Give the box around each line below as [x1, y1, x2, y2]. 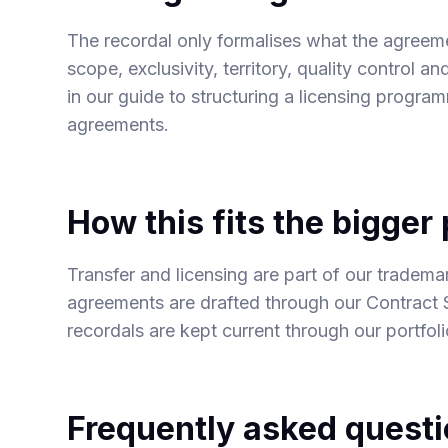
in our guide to [67, 86, 192, 107]
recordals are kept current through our [67, 320, 387, 341]
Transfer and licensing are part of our [67, 264, 378, 285]
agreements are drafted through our [67, 292, 367, 313]
